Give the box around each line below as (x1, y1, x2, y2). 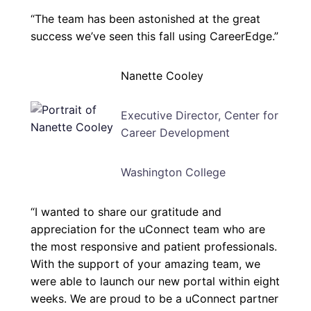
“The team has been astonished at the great (31, 12, 260, 26)
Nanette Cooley (120, 69, 203, 83)
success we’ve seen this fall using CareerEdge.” (31, 29, 278, 44)
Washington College (120, 165, 226, 180)
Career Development (120, 126, 230, 140)
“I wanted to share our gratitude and (31, 205, 221, 219)
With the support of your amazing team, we (31, 257, 260, 271)
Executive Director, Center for (120, 108, 278, 123)
